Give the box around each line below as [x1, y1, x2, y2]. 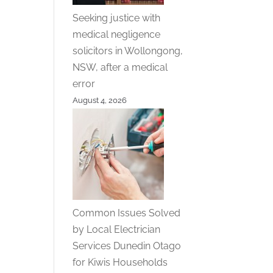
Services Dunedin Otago [73, 239, 182, 252]
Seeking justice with [73, 12, 161, 24]
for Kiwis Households [73, 256, 168, 268]
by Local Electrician [73, 223, 161, 235]
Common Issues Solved [73, 207, 181, 219]
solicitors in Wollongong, [73, 44, 183, 57]
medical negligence [73, 28, 161, 40]
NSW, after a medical [73, 61, 168, 73]
